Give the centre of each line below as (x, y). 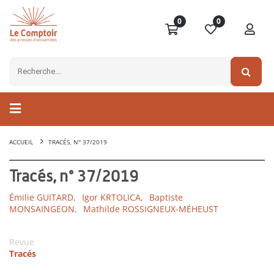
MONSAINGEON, (43, 209)
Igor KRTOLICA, (113, 198)
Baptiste (166, 198)
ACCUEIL (21, 142)
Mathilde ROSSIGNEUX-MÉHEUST (151, 209)
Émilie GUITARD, (43, 198)
